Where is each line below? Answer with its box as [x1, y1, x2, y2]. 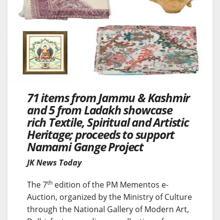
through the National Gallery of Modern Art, [27, 203, 189, 215]
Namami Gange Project [27, 138, 144, 155]
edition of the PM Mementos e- [53, 179, 168, 190]
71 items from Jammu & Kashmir [27, 89, 190, 106]
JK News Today [27, 157, 82, 168]
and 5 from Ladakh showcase [27, 101, 172, 118]
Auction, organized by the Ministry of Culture [27, 191, 192, 202]
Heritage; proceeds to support [27, 126, 175, 142]
